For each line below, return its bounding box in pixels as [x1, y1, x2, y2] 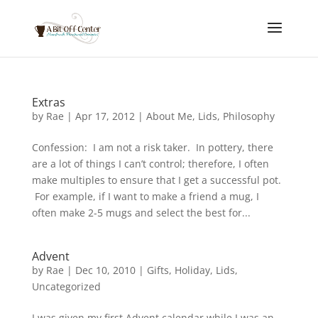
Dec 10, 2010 [75, 263, 136, 277]
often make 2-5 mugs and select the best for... [31, 206, 251, 219]
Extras [31, 94, 65, 110]
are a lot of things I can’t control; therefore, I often [31, 157, 269, 170]
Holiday [174, 263, 210, 277]
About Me [146, 109, 192, 123]
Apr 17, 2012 [75, 109, 135, 123]
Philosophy [222, 109, 275, 123]
